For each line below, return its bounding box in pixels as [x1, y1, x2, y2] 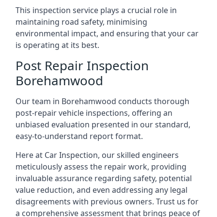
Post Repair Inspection [15, 57, 149, 74]
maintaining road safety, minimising [15, 16, 147, 27]
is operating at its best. [15, 40, 99, 50]
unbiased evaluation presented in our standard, [15, 119, 190, 130]
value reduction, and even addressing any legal [15, 185, 187, 195]
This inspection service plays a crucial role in [15, 5, 177, 15]
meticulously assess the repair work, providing [15, 161, 186, 172]
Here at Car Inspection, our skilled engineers [15, 150, 179, 160]
